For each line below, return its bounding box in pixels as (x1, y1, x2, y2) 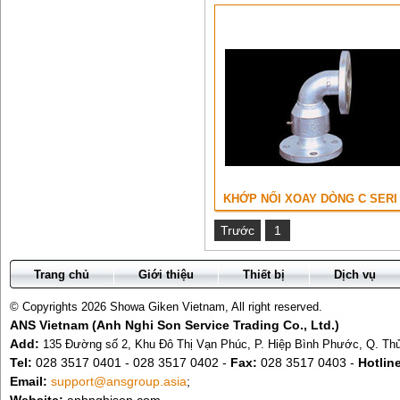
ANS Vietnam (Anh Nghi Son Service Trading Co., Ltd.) (10, 318, 339, 332)
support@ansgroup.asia (51, 374, 187, 388)
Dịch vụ (334, 268, 376, 281)
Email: (10, 374, 47, 388)
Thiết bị (243, 268, 285, 281)
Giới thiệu (138, 268, 194, 281)
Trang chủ (34, 268, 89, 281)
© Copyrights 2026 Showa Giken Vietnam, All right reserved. (10, 300, 322, 313)
